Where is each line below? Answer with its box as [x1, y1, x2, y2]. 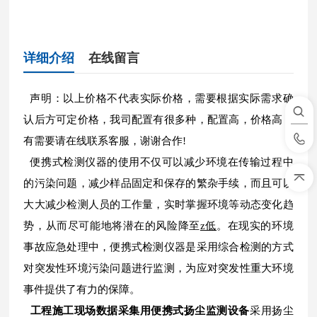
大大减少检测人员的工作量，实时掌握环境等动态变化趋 [23, 199, 294, 210]
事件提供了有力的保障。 [23, 284, 141, 295]
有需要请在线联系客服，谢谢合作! [23, 135, 187, 146]
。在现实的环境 [217, 220, 294, 231]
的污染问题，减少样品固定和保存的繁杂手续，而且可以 [23, 178, 294, 189]
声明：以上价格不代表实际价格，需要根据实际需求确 [23, 93, 294, 104]
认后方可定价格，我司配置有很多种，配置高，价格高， [23, 114, 294, 125]
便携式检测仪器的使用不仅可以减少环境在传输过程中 [23, 156, 294, 168]
